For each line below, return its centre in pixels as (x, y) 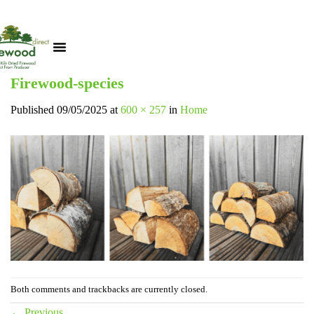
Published (34, 110)
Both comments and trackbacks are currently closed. (109, 290)
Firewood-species (67, 83)
